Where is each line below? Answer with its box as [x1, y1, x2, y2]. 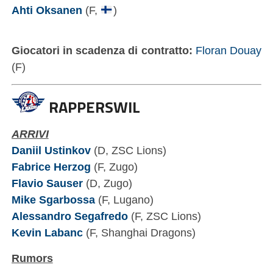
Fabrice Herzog [11, 160, 91, 174]
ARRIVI [11, 127, 49, 141]
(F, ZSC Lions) [127, 210, 201, 223]
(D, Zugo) [82, 177, 132, 190]
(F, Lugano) [94, 193, 154, 207]
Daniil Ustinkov [11, 144, 91, 157]
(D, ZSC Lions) [90, 144, 166, 157]
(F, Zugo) [90, 160, 138, 174]
